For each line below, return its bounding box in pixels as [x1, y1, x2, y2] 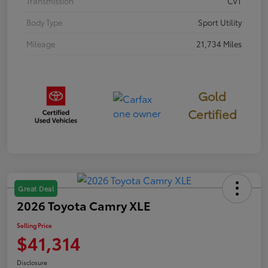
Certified [187, 105, 237, 123]
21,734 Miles [196, 38, 242, 50]
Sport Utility [198, 17, 242, 28]
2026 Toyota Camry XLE [17, 197, 151, 214]
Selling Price [17, 221, 52, 230]
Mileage [26, 38, 55, 50]
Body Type [26, 17, 62, 28]
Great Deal [18, 184, 54, 194]
